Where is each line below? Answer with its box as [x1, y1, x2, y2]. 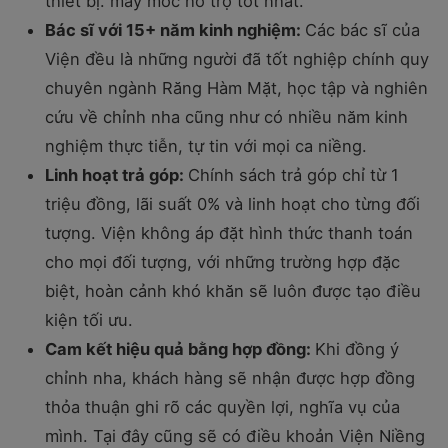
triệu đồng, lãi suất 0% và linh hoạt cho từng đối [45, 193, 420, 214]
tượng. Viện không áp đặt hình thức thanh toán [45, 222, 413, 243]
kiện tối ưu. [45, 309, 133, 330]
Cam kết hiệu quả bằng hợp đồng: [45, 338, 315, 359]
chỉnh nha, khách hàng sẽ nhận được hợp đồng [45, 367, 415, 388]
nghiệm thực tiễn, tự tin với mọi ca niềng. [45, 135, 367, 156]
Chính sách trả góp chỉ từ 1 [188, 164, 399, 185]
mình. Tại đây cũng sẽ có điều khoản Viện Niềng [45, 425, 425, 446]
